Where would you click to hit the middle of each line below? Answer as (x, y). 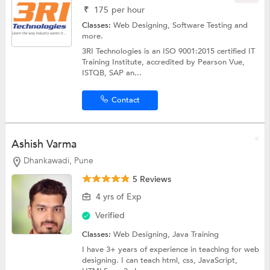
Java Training (196, 234)
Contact (125, 100)
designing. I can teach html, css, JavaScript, (160, 260)
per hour (128, 10)
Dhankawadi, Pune (58, 161)
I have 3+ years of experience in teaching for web (171, 249)
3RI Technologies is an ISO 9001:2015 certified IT (169, 52)
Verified (110, 215)
